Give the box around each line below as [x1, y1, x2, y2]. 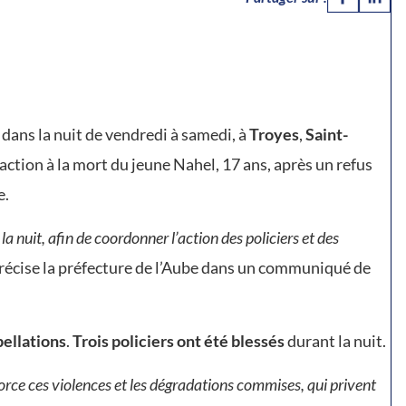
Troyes [249, 124, 299, 144]
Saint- [303, 124, 348, 144]
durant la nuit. [285, 331, 386, 351]
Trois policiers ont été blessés [72, 331, 285, 351]
